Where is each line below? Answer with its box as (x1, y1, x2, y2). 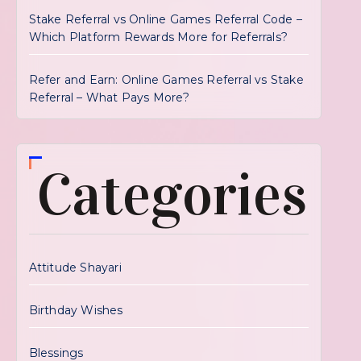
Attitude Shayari (28, 260, 122, 275)
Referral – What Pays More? (28, 90, 189, 105)
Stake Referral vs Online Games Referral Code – (28, 12, 302, 27)
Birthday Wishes (28, 303, 123, 317)
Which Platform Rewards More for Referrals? (28, 30, 288, 44)
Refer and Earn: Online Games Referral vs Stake (28, 73, 304, 87)
